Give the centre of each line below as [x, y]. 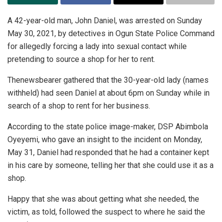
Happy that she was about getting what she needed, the [103, 199]
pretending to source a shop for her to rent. [81, 59]
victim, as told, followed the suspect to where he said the [106, 212]
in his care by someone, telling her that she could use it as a [111, 166]
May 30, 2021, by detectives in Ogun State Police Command [111, 34]
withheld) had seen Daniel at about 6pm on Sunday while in [109, 93]
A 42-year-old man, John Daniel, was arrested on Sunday [105, 21]
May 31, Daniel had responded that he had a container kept [108, 153]
